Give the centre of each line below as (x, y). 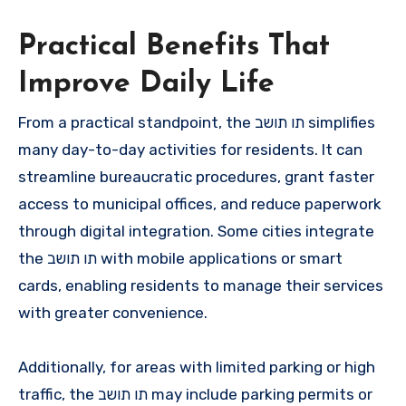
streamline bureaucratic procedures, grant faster (196, 177)
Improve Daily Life (146, 84)
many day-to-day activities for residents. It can (190, 150)
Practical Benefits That (174, 47)
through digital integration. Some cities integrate (196, 232)
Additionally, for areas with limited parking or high (197, 367)
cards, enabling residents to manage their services (201, 286)
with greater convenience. (113, 313)
